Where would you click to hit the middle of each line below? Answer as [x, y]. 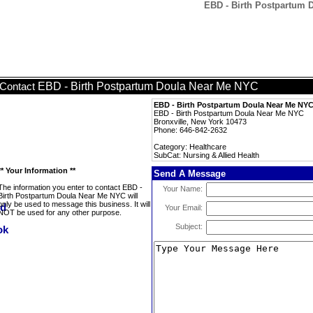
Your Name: [183, 189]
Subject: [189, 226]
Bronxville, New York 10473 [200, 122]
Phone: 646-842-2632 [190, 130]
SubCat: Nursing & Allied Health [206, 155]
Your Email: [184, 208]
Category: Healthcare [190, 147]
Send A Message [190, 174]
